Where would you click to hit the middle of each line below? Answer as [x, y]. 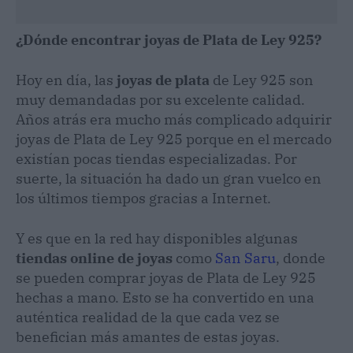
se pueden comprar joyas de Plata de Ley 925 [166, 277]
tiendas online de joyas [96, 258]
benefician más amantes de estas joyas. [148, 336]
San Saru [245, 258]
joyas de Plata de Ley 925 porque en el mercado [174, 139]
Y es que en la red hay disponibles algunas [157, 238]
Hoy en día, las [66, 80]
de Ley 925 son [262, 80]
